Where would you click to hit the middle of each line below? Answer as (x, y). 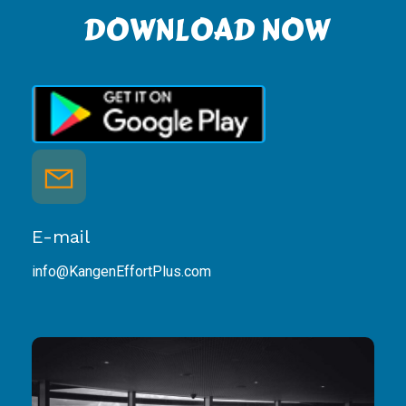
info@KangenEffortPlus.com (121, 271)
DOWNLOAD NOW (181, 30)
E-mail (61, 237)
